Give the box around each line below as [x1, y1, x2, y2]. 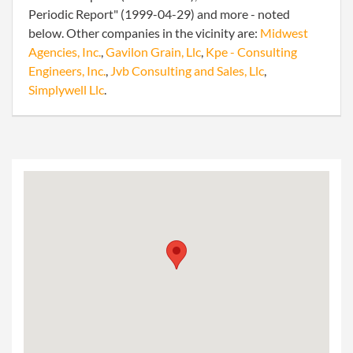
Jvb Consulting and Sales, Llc [110, 63, 264, 78]
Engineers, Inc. [28, 63, 106, 78]
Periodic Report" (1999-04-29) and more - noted [28, 6, 290, 21]
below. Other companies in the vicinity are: [28, 25, 260, 40]
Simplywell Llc [28, 82, 104, 97]
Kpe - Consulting [206, 44, 297, 59]
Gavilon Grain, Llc [106, 44, 201, 59]
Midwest [260, 25, 308, 40]
